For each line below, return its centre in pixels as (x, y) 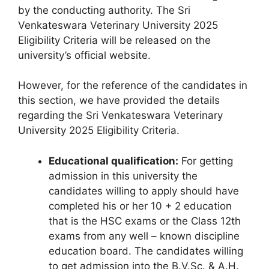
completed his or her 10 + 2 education (140, 206)
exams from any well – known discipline (144, 236)
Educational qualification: (113, 161)
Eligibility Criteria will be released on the (114, 40)
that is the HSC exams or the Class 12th (145, 221)
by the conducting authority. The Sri (104, 10)
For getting (206, 161)
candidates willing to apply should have (144, 191)
